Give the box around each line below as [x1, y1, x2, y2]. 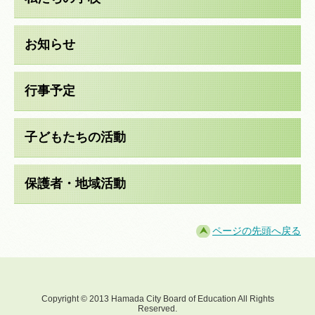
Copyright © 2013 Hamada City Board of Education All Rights [41, 293, 274, 304]
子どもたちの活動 [25, 129, 126, 144]
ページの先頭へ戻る [212, 224, 301, 236]
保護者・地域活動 [25, 176, 126, 191]
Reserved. [138, 303, 177, 314]
